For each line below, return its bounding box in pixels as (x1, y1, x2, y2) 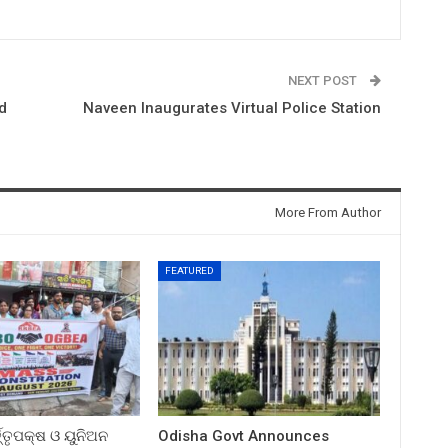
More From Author (274, 204, 381, 220)
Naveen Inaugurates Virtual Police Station (82, 98, 381, 117)
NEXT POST (287, 72, 360, 88)
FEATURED (165, 264, 215, 276)
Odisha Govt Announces (158, 426, 330, 445)
